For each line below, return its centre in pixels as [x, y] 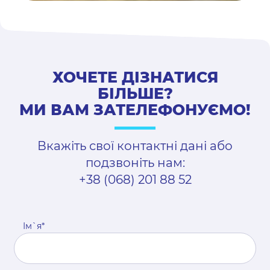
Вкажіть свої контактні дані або [135, 146]
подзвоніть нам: [135, 163]
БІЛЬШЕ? [135, 94]
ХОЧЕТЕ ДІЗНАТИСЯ [135, 77]
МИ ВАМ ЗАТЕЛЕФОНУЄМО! [135, 110]
